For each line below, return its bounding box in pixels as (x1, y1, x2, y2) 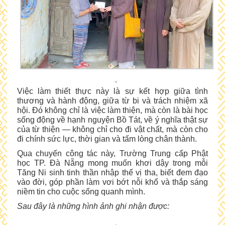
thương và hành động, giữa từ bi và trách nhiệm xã (17, 96, 208, 105)
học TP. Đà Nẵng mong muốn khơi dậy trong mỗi (17, 159, 208, 168)
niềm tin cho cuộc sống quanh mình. (17, 187, 145, 196)
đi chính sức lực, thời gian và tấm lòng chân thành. (17, 135, 197, 144)
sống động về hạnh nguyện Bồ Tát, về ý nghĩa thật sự (17, 116, 208, 125)
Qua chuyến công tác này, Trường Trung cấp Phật (17, 149, 208, 158)
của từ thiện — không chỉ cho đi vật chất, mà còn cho (17, 125, 208, 134)
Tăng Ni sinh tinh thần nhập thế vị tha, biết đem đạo (17, 168, 208, 177)
